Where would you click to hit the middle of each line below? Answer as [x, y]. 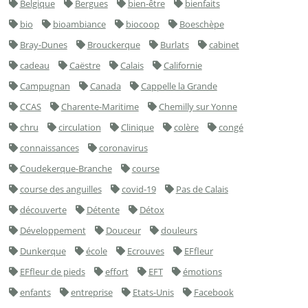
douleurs [179, 231]
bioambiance [79, 24]
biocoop [142, 24]
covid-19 [139, 189]
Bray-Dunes [43, 45]
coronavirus [123, 148]
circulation [79, 128]
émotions [202, 272]
